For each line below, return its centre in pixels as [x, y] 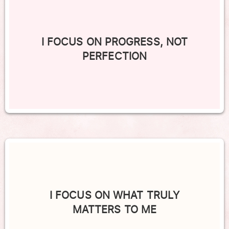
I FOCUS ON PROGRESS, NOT [114, 42]
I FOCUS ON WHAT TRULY [114, 195]
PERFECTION [114, 56]
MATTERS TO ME [114, 210]
